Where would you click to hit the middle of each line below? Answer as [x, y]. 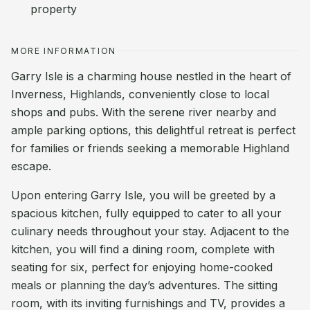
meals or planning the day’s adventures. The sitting [144, 285]
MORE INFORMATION [64, 51]
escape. [31, 166]
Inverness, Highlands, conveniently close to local [140, 94]
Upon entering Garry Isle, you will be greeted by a [143, 195]
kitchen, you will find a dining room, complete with [143, 249]
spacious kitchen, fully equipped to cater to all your [146, 213]
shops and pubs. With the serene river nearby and [144, 112]
